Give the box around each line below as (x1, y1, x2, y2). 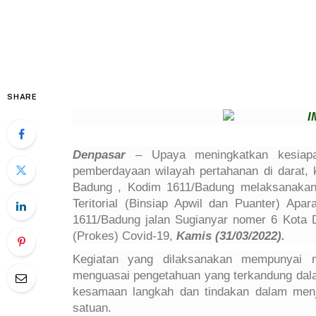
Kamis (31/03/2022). (176, 229, 285, 243)
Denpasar (73, 147, 126, 162)
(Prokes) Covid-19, (73, 229, 176, 243)
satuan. (73, 300, 111, 315)
